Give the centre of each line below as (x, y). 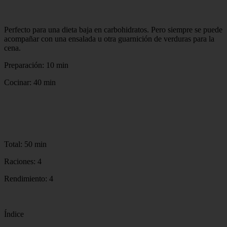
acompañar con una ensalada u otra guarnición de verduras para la (109, 39)
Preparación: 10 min (36, 65)
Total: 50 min (25, 144)
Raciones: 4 (23, 161)
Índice (14, 214)
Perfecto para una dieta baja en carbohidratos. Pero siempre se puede (113, 29)
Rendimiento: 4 (29, 178)
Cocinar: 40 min (30, 82)
